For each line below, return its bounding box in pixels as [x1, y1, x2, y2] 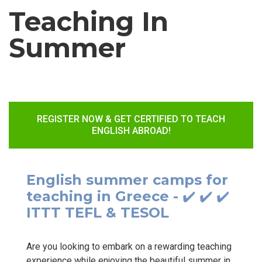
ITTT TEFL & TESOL [26, 204, 169, 221]
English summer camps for [26, 171, 228, 188]
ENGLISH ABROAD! [91, 125, 171, 136]
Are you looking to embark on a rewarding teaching [26, 240, 232, 252]
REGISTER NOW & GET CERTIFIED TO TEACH [37, 113, 225, 125]
